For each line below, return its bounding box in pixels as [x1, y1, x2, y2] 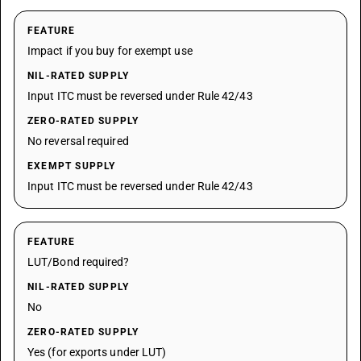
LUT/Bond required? [27, 255, 130, 268]
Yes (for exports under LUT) [27, 346, 167, 359]
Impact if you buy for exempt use [27, 44, 193, 57]
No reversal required [27, 135, 129, 147]
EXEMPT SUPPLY [27, 160, 116, 172]
